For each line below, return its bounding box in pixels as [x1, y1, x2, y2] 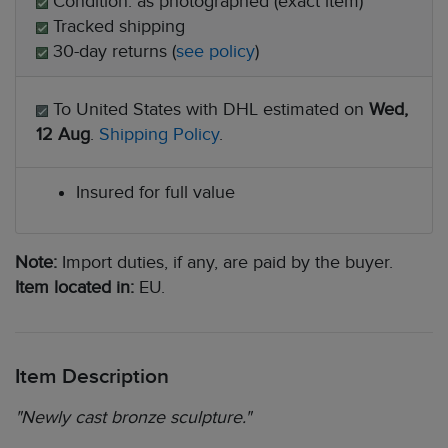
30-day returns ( [48, 41, 176, 62]
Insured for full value [76, 182, 235, 203]
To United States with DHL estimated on [48, 99, 369, 120]
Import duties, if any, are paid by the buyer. [57, 252, 393, 273]
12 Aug [36, 124, 90, 145]
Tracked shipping [48, 16, 185, 37]
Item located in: [15, 277, 134, 298]
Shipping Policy [99, 124, 219, 145]
